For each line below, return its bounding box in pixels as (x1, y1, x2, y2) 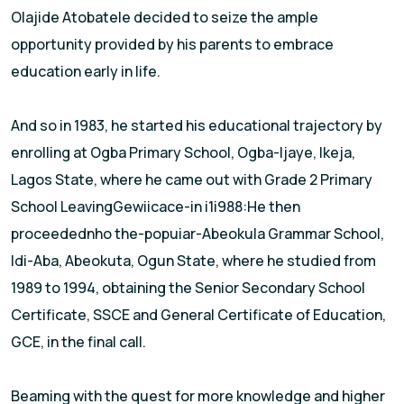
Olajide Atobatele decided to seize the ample (11, 7, 318, 28)
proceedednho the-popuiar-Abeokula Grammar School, (11, 224, 384, 244)
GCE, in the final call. (11, 332, 146, 353)
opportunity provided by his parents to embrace (11, 34, 334, 55)
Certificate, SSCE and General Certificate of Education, (11, 305, 386, 326)
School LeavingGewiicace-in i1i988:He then (11, 197, 300, 217)
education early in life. (11, 61, 161, 82)
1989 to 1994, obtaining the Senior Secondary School (11, 278, 365, 298)
